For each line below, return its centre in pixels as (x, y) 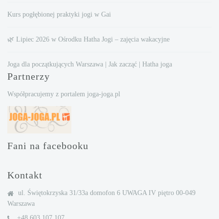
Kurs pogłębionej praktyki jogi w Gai (59, 14)
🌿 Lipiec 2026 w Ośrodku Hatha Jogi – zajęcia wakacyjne (88, 39)
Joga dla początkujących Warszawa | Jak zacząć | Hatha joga (90, 64)
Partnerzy (29, 76)
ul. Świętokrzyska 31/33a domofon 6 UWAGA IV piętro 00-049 (107, 193)
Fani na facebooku (48, 146)
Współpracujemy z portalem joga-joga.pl (64, 94)
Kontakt (25, 175)
